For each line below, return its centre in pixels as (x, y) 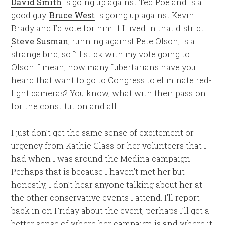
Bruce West (72, 15)
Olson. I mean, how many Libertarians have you (104, 67)
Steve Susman (40, 41)
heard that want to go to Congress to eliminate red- (112, 80)
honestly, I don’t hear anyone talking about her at (107, 185)
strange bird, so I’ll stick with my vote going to (101, 54)
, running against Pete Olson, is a (132, 41)
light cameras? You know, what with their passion (109, 93)
